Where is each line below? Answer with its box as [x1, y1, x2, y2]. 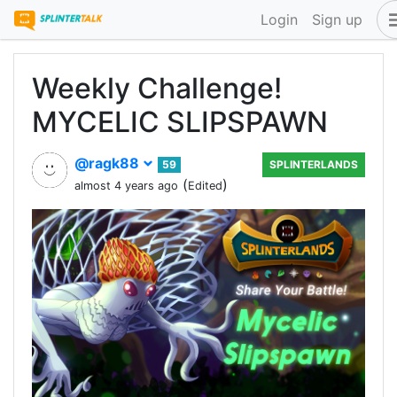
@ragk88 [74, 154, 143, 172]
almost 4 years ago [74, 179, 178, 192]
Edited [188, 179, 222, 192]
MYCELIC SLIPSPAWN [32, 105, 328, 139]
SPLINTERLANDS [269, 158, 358, 171]
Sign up [312, 11, 362, 28]
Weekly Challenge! [32, 71, 282, 105]
